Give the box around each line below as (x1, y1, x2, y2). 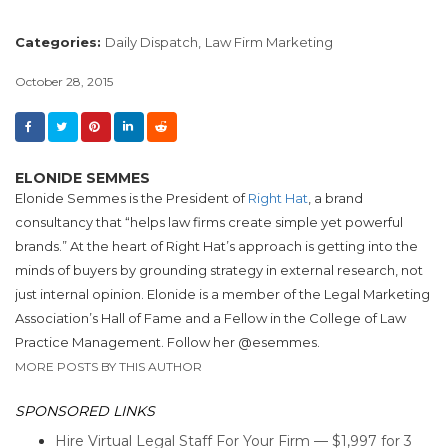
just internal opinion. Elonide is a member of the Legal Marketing (15, 286, 430, 303)
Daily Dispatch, (105, 34, 201, 51)
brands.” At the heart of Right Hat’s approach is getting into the (15, 238, 418, 255)
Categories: (15, 34, 105, 51)
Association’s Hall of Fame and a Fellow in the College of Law (15, 310, 406, 327)
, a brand (308, 190, 363, 207)
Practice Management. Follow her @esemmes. (15, 334, 320, 351)
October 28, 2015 (15, 74, 113, 90)
